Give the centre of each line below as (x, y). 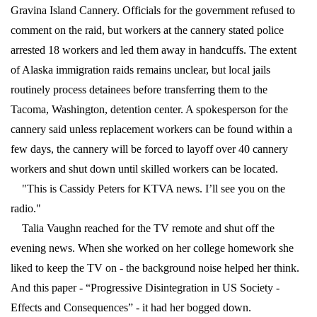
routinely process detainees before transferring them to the (139, 90)
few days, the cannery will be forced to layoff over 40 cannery (149, 149)
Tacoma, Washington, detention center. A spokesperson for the (149, 110)
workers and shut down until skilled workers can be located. (144, 169)
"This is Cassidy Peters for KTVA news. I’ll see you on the (148, 189)
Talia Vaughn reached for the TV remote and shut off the (143, 229)
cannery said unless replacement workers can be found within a (151, 129)
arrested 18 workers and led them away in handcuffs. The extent (154, 50)
